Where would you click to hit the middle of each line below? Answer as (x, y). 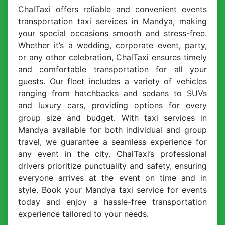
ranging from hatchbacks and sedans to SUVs (113, 94)
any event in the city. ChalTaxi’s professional (113, 154)
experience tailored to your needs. (83, 214)
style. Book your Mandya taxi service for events (113, 190)
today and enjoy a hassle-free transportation (113, 202)
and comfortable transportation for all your (113, 70)
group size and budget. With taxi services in (113, 118)
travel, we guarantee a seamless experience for (113, 142)
